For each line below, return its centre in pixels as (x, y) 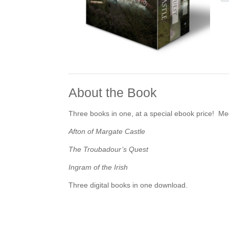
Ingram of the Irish (99, 167)
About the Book (113, 93)
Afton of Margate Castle (107, 132)
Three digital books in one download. (128, 185)
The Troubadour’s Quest (109, 150)
